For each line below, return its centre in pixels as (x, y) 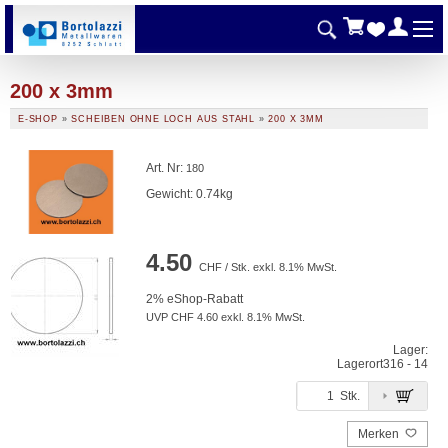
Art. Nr (163, 168)
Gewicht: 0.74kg (189, 194)
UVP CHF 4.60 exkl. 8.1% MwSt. (225, 317)
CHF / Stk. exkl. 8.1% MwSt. (268, 267)
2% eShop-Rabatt (194, 299)
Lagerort (360, 364)
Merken (380, 434)
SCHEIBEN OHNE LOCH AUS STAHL (163, 119)
